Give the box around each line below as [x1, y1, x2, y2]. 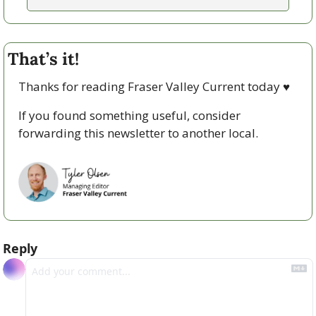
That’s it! [8, 48, 79, 71]
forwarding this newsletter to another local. [18, 125, 261, 142]
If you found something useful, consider [18, 107, 241, 124]
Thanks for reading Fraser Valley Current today [18, 78, 283, 95]
